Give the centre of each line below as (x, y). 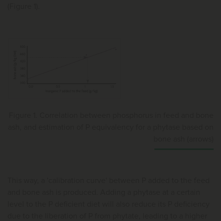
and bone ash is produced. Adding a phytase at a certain (104, 192)
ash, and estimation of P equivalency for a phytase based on (111, 127)
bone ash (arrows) (184, 139)
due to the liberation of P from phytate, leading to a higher (107, 216)
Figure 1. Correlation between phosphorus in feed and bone (111, 115)
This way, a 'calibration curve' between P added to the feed (109, 180)
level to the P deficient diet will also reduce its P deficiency (109, 204)
